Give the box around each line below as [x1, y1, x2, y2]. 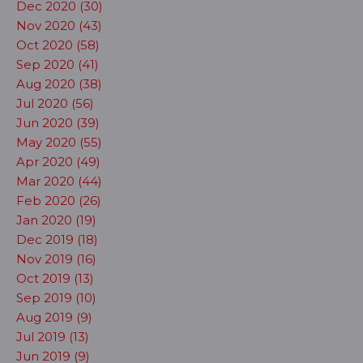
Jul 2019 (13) [16, 329, 89, 345]
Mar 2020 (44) [16, 173, 102, 190]
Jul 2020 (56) [16, 96, 94, 112]
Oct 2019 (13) [16, 271, 94, 287]
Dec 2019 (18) [16, 232, 98, 248]
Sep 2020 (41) [16, 57, 99, 73]
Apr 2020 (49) [16, 154, 100, 170]
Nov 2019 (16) [16, 251, 96, 267]
